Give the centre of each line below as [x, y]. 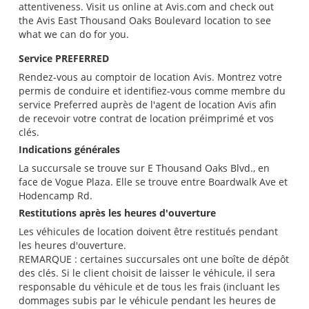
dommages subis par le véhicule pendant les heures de [147, 300]
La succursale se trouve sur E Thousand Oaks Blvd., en [144, 168]
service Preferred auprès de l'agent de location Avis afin [147, 104]
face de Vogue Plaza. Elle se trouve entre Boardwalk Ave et [153, 181]
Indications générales [69, 149]
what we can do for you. [73, 34]
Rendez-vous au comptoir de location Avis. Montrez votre [150, 77]
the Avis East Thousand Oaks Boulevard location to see [144, 20]
